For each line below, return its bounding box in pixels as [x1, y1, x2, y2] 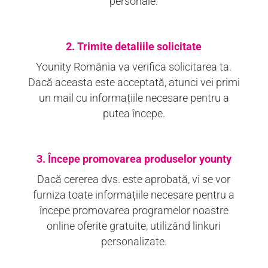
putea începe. [102, 108, 165, 120]
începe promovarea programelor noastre [39, 205, 229, 217]
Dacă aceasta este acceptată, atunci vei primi [28, 77, 240, 89]
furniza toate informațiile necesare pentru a [33, 189, 235, 201]
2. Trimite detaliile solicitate [66, 40, 202, 53]
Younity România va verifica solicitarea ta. [36, 61, 232, 73]
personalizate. [100, 236, 167, 248]
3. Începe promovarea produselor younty [36, 153, 232, 165]
